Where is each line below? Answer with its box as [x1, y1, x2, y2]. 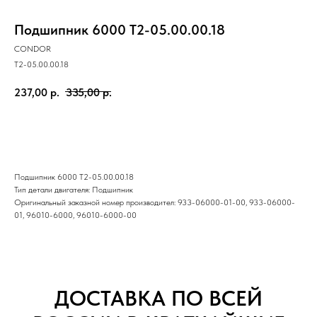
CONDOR [14, 44, 51, 54]
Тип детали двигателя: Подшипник [14, 184, 133, 195]
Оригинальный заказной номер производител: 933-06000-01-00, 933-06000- [14, 197, 295, 207]
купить [124, 125, 154, 137]
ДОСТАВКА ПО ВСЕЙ [54, 284, 263, 311]
